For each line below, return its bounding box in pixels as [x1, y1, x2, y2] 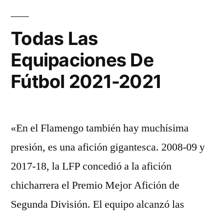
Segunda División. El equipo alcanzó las [11, 197, 184, 211]
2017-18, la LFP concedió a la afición [11, 159, 172, 173]
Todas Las [11, 27, 98, 49]
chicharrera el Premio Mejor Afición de [11, 178, 179, 192]
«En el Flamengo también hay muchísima [11, 121, 189, 135]
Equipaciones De [11, 49, 153, 71]
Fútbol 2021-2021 [11, 70, 162, 92]
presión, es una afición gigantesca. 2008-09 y [11, 140, 205, 154]
